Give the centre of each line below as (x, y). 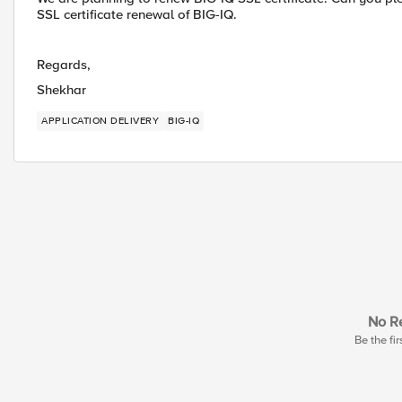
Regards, (64, 65)
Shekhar (61, 90)
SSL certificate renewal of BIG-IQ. (137, 14)
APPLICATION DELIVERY (100, 121)
